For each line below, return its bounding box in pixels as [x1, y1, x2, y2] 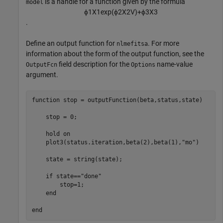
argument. [26, 70, 58, 79]
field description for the [57, 60, 131, 68]
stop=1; [31, 181, 84, 189]
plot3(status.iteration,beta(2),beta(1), [31, 139, 182, 146]
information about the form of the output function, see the [26, 49, 204, 58]
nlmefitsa [116, 40, 148, 47]
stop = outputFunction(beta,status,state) [59, 97, 203, 104]
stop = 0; [31, 113, 77, 121]
